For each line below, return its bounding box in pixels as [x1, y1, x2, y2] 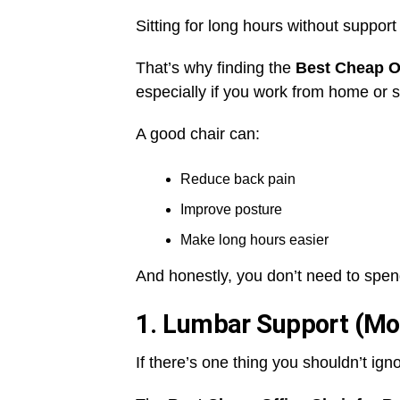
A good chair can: [136, 125, 260, 144]
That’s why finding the [136, 59, 296, 78]
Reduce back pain [180, 171, 296, 187]
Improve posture [180, 202, 282, 218]
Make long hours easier [180, 232, 329, 248]
